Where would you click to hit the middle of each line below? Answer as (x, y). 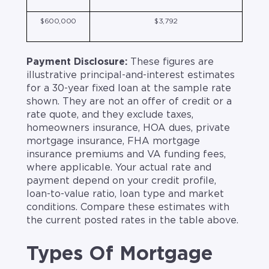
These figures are (171, 62)
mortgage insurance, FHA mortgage (113, 141)
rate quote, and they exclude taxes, (110, 115)
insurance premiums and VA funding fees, (126, 155)
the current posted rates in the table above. (132, 221)
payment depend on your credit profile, (121, 181)
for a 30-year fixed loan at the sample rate (129, 89)
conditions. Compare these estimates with (128, 207)
